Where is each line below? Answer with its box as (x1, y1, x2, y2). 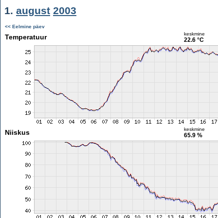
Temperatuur (4, 33, 47, 41)
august (16, 5, 50, 16)
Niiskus (4, 128, 30, 136)
